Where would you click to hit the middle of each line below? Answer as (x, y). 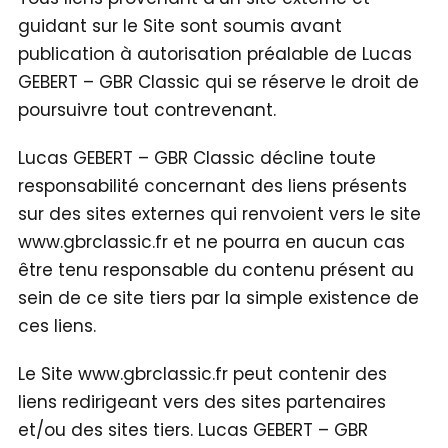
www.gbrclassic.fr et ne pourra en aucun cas (211, 241)
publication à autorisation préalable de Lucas (214, 53)
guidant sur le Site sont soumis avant (179, 25)
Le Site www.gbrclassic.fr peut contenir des (202, 373)
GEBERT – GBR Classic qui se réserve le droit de (218, 81)
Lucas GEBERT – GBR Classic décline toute (196, 157)
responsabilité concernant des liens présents (212, 185)
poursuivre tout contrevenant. (146, 109)
